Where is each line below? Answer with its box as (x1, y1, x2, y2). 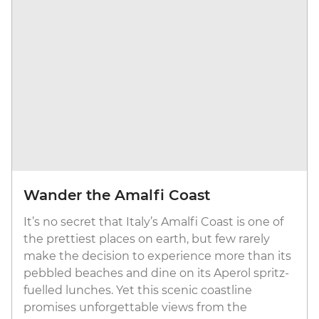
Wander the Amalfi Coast (23, 186, 210, 204)
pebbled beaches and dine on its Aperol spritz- (23, 266, 289, 280)
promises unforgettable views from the (23, 300, 247, 314)
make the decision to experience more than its (23, 249, 291, 263)
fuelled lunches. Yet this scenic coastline (23, 283, 252, 297)
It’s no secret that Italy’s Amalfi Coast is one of (23, 214, 283, 229)
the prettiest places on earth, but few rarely (23, 231, 270, 246)
